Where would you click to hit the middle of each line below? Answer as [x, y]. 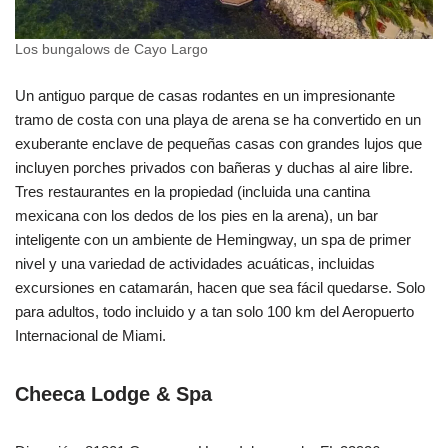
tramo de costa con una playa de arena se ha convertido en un [218, 120]
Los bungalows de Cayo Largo [111, 50]
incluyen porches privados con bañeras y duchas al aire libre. [214, 168]
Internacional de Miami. [90, 336]
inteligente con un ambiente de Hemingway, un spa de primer [213, 240]
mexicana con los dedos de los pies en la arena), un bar [196, 216]
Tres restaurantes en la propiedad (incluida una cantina [192, 192]
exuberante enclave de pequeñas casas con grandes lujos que [218, 144]
